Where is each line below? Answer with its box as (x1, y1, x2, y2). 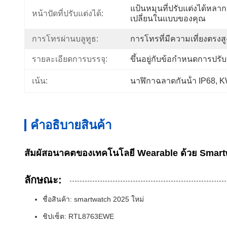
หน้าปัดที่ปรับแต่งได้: (32, 9, 103, 18)
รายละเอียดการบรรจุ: (32, 55, 107, 63)
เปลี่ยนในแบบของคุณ (130, 14, 206, 23)
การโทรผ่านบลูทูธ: (32, 34, 98, 43)
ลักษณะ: (24, 174, 62, 185)
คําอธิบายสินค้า (30, 118, 111, 132)
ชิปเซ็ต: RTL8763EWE (43, 212, 114, 220)
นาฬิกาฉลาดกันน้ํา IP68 (130, 77, 215, 85)
